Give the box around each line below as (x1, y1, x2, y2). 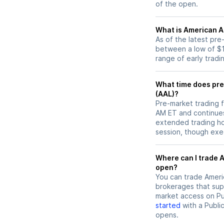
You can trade (155, 172, 204, 181)
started (155, 201, 180, 210)
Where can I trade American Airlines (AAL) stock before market (155, 153, 219, 162)
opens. (155, 210, 178, 219)
